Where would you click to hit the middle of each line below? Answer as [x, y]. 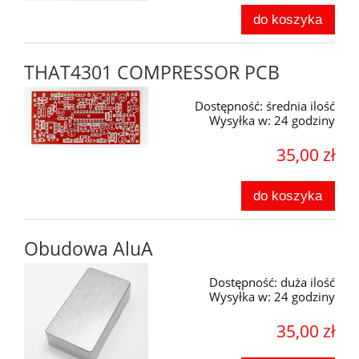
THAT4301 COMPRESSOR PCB [152, 73]
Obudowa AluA [89, 249]
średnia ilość [301, 106]
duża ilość [308, 282]
